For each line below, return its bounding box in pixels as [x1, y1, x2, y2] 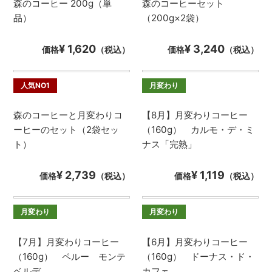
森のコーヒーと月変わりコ [13, 109, 123, 121]
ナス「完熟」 [142, 138, 197, 151]
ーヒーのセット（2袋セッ [13, 124, 120, 136]
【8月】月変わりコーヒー [142, 109, 248, 121]
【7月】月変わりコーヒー [13, 236, 120, 248]
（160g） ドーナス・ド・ [142, 250, 254, 262]
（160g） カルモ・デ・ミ [142, 124, 254, 136]
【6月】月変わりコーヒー [142, 236, 248, 248]
